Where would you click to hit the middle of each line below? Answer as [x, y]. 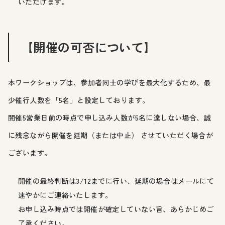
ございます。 [30, 152]
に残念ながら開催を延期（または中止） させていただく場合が [111, 135]
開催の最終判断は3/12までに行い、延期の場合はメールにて [116, 181]
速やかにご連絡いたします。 [65, 195]
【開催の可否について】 [89, 47]
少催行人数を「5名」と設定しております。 [79, 100]
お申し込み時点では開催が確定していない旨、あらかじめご [116, 209]
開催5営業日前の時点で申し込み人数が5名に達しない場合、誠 [110, 117]
